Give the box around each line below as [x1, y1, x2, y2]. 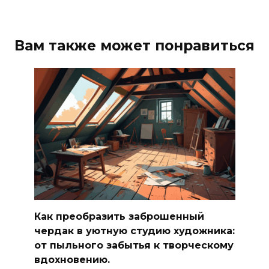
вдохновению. [34, 253, 110, 265]
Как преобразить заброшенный [34, 210, 204, 222]
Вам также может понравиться [14, 37, 255, 54]
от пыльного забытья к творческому [34, 239, 234, 251]
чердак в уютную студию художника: [34, 225, 235, 237]
